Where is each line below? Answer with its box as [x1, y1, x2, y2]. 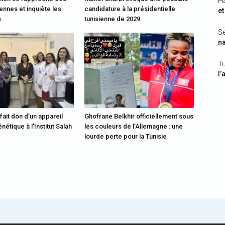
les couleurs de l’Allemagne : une [84, 123, 183, 130]
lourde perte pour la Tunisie [84, 133, 167, 140]
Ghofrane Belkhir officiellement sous [84, 113, 193, 120]
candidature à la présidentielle [84, 5, 175, 13]
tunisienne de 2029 [84, 15, 140, 23]
